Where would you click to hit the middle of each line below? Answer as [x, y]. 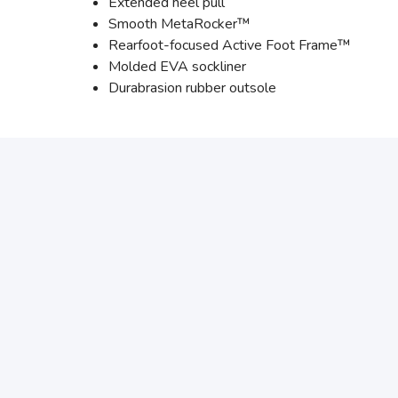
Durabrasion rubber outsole [192, 88]
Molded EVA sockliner [177, 67]
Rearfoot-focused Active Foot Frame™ [230, 45]
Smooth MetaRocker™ [179, 24]
